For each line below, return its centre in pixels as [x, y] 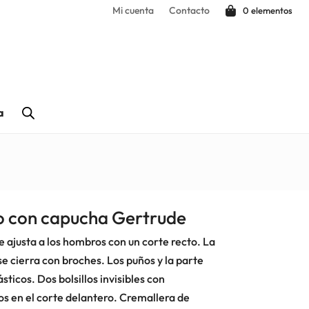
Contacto [189, 10]
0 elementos [267, 10]
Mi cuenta [133, 10]
